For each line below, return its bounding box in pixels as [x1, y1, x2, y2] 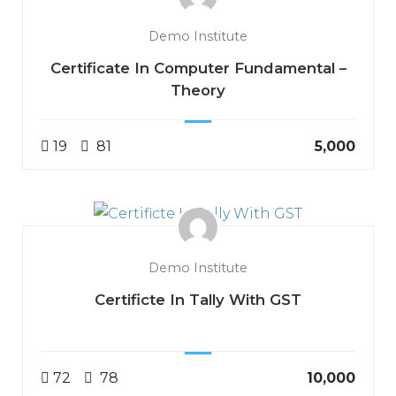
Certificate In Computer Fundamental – [49, 58, 346, 77]
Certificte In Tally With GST [95, 290, 301, 308]
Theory [171, 80, 225, 99]
